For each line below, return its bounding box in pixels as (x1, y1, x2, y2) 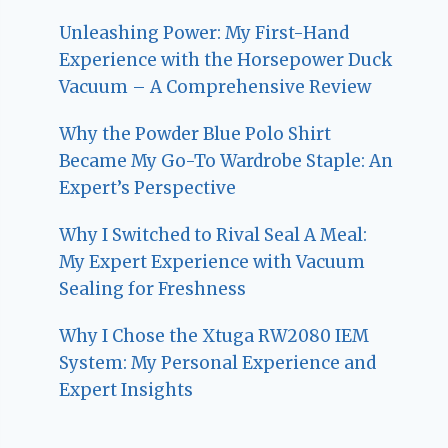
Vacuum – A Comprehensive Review (59, 76, 372, 99)
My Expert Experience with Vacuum (59, 251, 366, 274)
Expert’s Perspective (59, 177, 237, 200)
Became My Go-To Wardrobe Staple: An (59, 150, 394, 173)
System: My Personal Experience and (59, 352, 377, 375)
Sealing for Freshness (59, 278, 247, 301)
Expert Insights (59, 379, 194, 402)
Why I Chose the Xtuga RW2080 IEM (59, 325, 370, 348)
